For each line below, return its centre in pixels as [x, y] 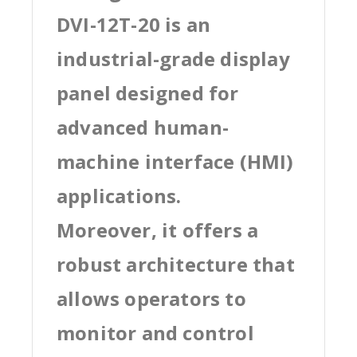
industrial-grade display [173, 58]
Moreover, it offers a [158, 229]
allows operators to [151, 298]
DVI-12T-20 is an [134, 24]
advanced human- [143, 127]
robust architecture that [176, 264]
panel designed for [148, 92]
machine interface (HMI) [175, 161]
